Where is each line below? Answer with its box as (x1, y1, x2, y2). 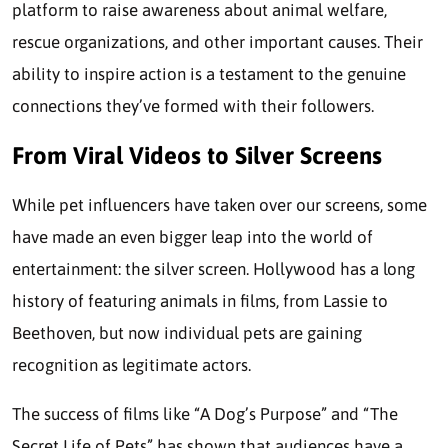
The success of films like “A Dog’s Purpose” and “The (12, 403, 398, 424)
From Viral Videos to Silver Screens (12, 141, 382, 169)
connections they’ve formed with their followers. (12, 95, 374, 116)
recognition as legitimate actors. (12, 354, 251, 375)
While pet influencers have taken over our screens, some (12, 194, 427, 215)
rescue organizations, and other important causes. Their (12, 31, 423, 52)
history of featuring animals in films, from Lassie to (12, 290, 388, 311)
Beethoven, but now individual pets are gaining (12, 322, 362, 343)
